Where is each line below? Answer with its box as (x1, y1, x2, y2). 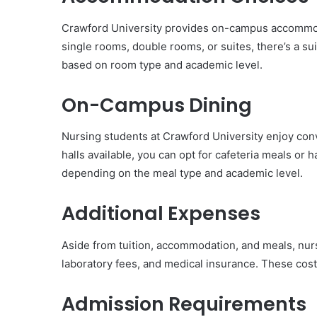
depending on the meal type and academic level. (62, 166, 303, 180)
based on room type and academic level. (62, 57, 263, 71)
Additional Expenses (62, 200, 260, 226)
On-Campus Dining (62, 91, 252, 118)
